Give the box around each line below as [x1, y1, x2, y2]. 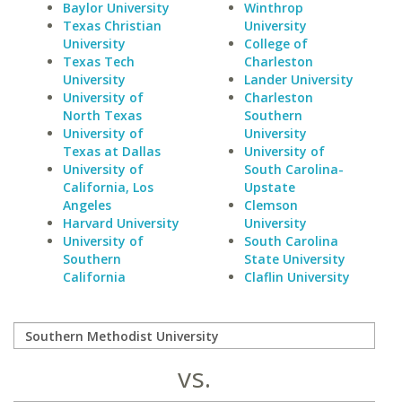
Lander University [243, 71, 354, 88]
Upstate [243, 179, 295, 196]
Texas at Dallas [63, 143, 161, 160]
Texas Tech [63, 53, 135, 70]
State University [243, 250, 345, 267]
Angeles [63, 197, 111, 214]
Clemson [243, 197, 298, 214]
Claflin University [243, 268, 350, 285]
